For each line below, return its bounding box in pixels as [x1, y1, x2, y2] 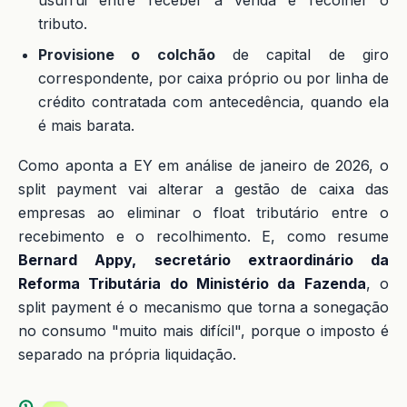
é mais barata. [38, 116, 134, 134]
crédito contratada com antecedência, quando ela [38, 93, 389, 111]
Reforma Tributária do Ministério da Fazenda [18, 274, 366, 293]
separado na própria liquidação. [18, 345, 236, 363]
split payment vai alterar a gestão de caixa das [18, 180, 389, 198]
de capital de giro [214, 45, 390, 64]
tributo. [38, 15, 87, 33]
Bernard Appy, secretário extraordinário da [18, 251, 389, 269]
